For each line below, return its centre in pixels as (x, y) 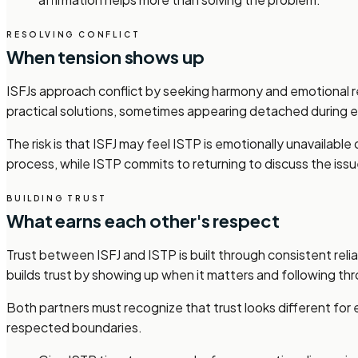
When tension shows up (105, 56)
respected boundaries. (74, 327)
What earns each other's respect (143, 220)
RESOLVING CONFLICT (74, 34)
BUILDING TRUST (57, 198)
